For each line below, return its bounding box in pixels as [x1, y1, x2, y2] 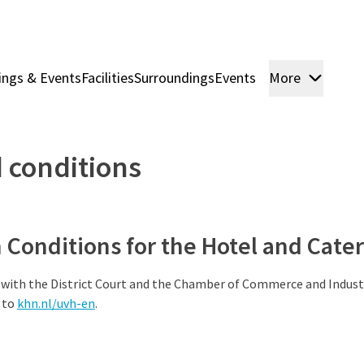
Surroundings [134, 68, 214, 87]
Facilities [81, 68, 134, 87]
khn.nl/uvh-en [17, 295, 95, 311]
